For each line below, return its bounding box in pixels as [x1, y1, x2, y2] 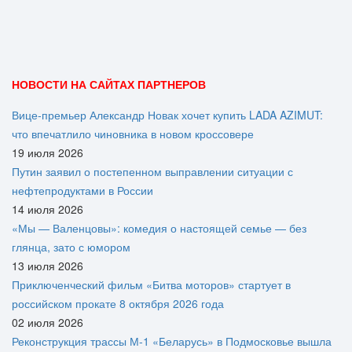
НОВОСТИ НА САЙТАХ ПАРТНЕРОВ [12, 76, 206, 93]
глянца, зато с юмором [12, 239, 130, 255]
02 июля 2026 [12, 314, 83, 331]
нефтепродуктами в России [12, 182, 153, 199]
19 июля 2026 [12, 145, 83, 161]
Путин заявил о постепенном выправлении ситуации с [12, 163, 293, 180]
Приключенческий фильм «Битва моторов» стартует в [12, 277, 291, 293]
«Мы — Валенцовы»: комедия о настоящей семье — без [12, 220, 306, 236]
